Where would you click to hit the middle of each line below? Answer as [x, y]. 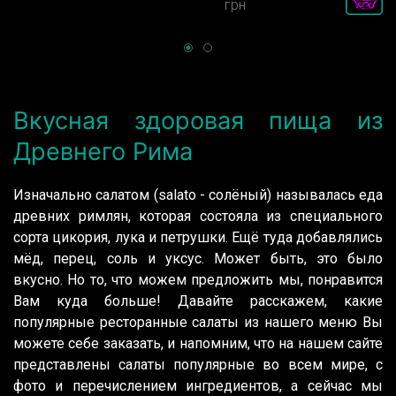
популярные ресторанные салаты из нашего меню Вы [198, 323]
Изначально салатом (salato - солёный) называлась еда [198, 195]
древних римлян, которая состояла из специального [198, 217]
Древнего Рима [103, 152]
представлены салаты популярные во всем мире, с [198, 365]
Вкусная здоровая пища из [198, 121]
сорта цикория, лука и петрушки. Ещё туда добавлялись [198, 238]
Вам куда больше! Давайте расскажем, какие [198, 301]
